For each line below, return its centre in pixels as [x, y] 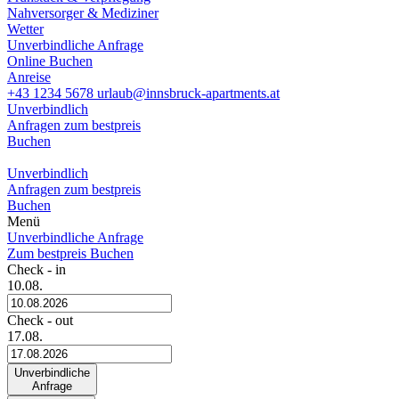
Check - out [40, 320]
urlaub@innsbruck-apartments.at [188, 93]
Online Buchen [50, 61]
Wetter [25, 29]
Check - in [37, 269]
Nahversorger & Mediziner [83, 13]
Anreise [29, 77]
